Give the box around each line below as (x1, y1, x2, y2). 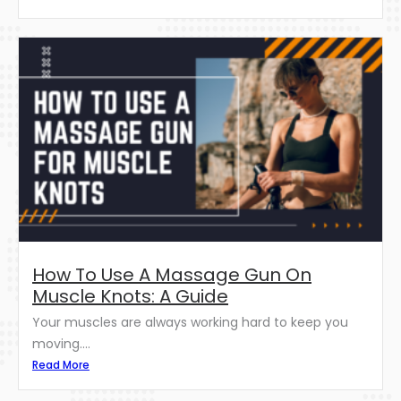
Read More (32, 357, 90, 373)
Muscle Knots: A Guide (32, 284, 228, 310)
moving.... (32, 335, 90, 354)
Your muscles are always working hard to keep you (32, 313, 348, 332)
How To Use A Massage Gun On (32, 262, 311, 288)
